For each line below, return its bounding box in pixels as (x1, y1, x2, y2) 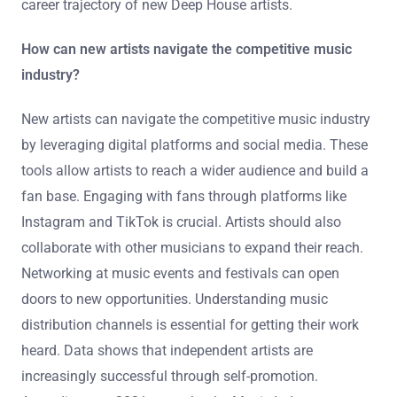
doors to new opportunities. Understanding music (21, 291, 328, 308)
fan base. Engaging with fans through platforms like (21, 188, 346, 206)
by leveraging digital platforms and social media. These (21, 136, 368, 154)
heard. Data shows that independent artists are (21, 342, 313, 360)
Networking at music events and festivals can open (21, 265, 339, 283)
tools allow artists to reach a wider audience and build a (21, 162, 369, 180)
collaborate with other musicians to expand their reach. (21, 239, 363, 257)
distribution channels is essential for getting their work (21, 316, 359, 334)
